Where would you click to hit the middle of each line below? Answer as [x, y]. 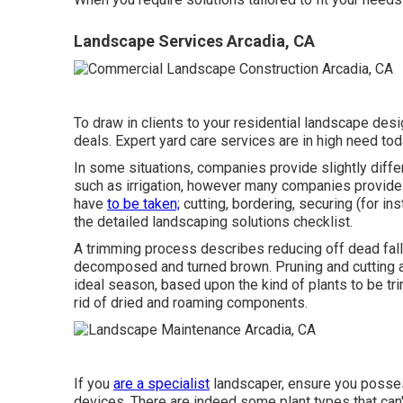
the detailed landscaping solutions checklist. [213, 221]
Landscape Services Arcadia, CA [194, 40]
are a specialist [161, 384]
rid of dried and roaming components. [191, 302]
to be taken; [143, 203]
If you [94, 384]
